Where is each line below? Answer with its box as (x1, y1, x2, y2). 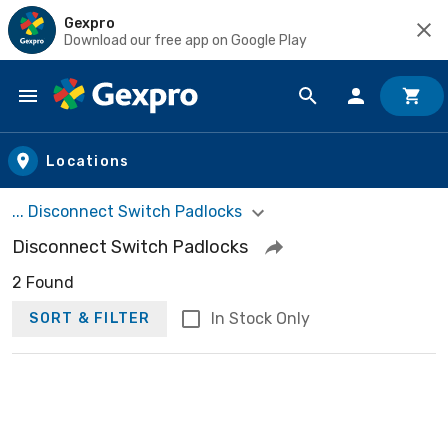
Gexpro (64, 14, 115, 32)
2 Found (12, 272, 74, 292)
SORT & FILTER (29, 310, 151, 328)
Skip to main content (19, 104, 192, 127)
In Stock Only (210, 308, 310, 328)
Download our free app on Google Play (64, 31, 307, 49)
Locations (46, 152, 130, 170)
